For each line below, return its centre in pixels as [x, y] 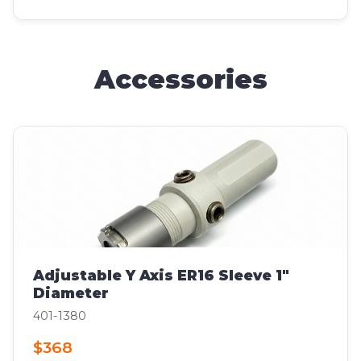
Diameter [71, 293]
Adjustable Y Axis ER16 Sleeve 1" [161, 276]
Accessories [180, 80]
